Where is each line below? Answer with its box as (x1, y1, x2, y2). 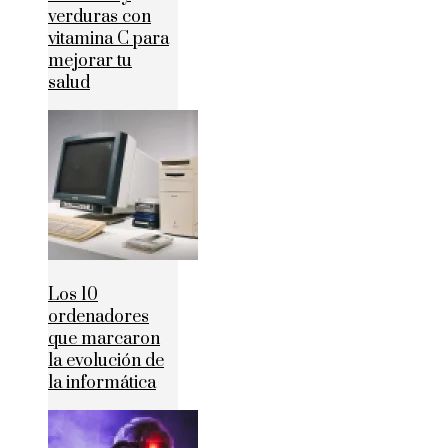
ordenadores (48, 306, 149, 329)
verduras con (48, 6, 151, 29)
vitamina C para (48, 28, 169, 51)
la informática (48, 372, 156, 395)
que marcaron (48, 328, 160, 351)
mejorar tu (48, 50, 132, 73)
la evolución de (48, 350, 164, 373)
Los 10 (48, 284, 98, 307)
